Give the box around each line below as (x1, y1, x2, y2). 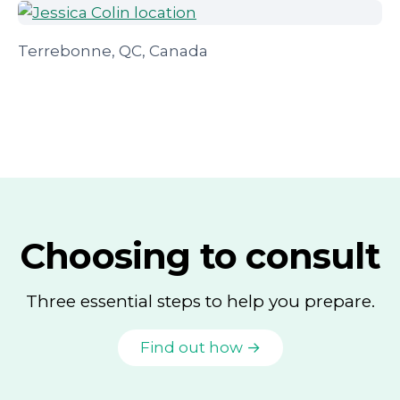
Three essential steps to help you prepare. (25, 291, 375, 312)
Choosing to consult (20, 234, 380, 279)
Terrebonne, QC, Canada (18, 42, 208, 61)
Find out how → (139, 338, 261, 357)
